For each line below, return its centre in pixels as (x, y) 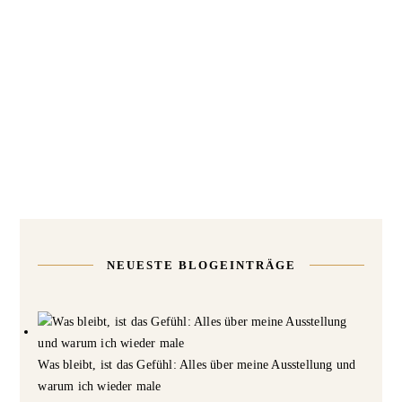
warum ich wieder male (100, 386)
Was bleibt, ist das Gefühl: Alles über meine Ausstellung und (197, 364)
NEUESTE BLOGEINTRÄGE (201, 265)
